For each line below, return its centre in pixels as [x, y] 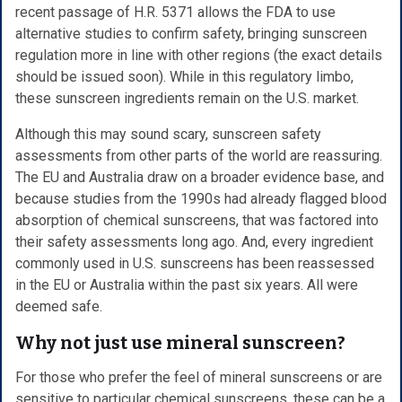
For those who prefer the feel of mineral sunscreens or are [199, 377]
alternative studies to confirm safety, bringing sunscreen [191, 33]
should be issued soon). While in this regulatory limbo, [184, 76]
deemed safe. [59, 306]
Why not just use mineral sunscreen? [180, 342]
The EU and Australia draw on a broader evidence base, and [200, 177]
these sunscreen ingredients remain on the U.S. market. [187, 98]
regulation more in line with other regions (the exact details [199, 55]
